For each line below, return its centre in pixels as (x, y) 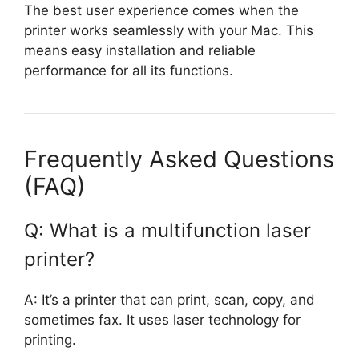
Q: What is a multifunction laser (167, 231)
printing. (50, 340)
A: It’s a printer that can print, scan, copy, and (169, 300)
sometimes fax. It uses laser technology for (162, 320)
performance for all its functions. (129, 71)
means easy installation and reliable (140, 51)
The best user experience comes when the (161, 11)
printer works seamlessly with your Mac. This (169, 31)
